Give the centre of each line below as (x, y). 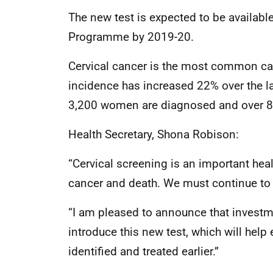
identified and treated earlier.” (144, 251)
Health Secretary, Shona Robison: (154, 134)
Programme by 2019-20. (131, 37)
